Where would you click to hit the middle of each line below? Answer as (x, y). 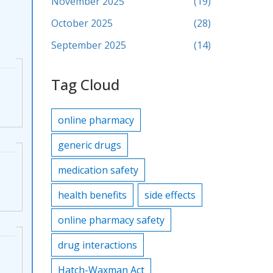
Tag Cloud (85, 84)
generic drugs (89, 145)
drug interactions (97, 245)
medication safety (98, 170)
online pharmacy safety (111, 220)
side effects (170, 195)
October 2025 (82, 23)
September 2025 (88, 45)
